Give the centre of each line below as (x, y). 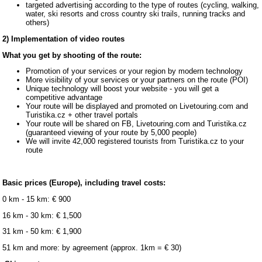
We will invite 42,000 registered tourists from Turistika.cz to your (135, 142)
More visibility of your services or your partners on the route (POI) (137, 80)
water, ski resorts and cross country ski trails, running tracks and (136, 14)
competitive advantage (64, 98)
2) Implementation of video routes (64, 39)
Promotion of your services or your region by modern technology (135, 71)
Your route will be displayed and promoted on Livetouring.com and (137, 106)
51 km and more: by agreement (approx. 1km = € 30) (92, 248)
